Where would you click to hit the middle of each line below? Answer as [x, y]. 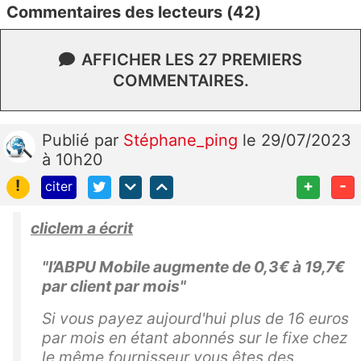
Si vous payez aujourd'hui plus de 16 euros [195, 318]
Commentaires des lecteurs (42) [134, 12]
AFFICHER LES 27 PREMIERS [192, 59]
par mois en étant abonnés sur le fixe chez [195, 337]
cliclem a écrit [82, 228]
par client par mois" [114, 286]
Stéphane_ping [183, 140]
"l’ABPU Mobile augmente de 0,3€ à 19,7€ [193, 266]
